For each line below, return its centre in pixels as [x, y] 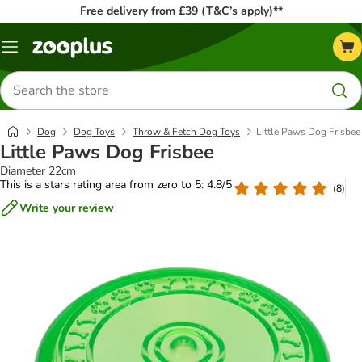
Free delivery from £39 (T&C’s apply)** [181, 11]
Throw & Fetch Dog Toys [186, 132]
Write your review [67, 208]
